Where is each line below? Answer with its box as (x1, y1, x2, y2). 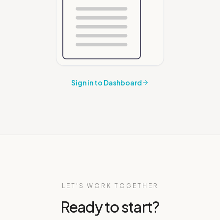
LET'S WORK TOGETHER (61, 182, 159, 190)
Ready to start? (60, 197, 160, 217)
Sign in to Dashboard (71, 78, 142, 87)
